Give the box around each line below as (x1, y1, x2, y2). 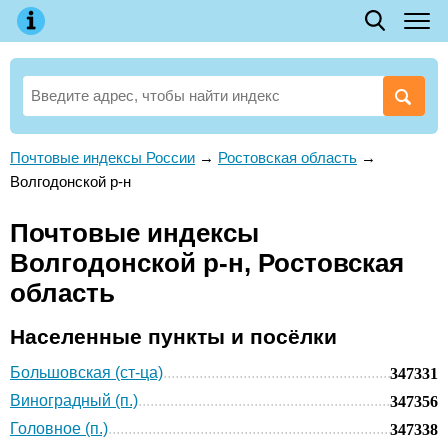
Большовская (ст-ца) (10, 363, 163, 381)
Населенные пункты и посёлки (10, 324, 337, 348)
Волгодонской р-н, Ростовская (10, 249, 404, 277)
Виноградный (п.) (10, 391, 138, 409)
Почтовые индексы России (10, 149, 195, 166)
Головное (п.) (10, 419, 108, 437)
